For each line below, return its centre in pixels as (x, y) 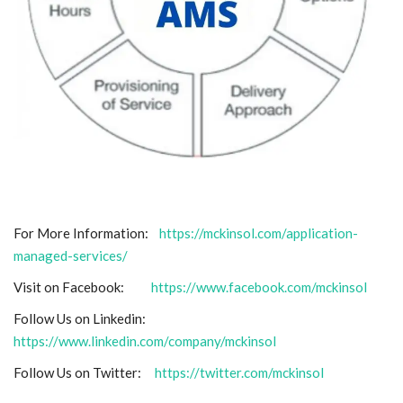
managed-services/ (71, 255)
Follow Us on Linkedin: (82, 318)
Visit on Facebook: (82, 287)
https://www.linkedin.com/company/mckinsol (145, 340)
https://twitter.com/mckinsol (239, 372)
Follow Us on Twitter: (84, 372)
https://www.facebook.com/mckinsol (259, 287)
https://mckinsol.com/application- (259, 233)
